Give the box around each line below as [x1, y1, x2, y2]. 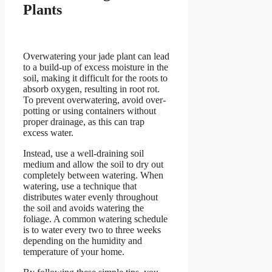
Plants [23, 2, 62, 18]
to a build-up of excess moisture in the [23, 62, 168, 73]
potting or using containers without [23, 106, 156, 117]
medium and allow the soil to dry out [23, 159, 163, 170]
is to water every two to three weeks [23, 225, 161, 236]
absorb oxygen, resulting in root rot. [23, 84, 160, 95]
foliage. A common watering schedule [23, 214, 168, 225]
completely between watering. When [23, 170, 163, 181]
